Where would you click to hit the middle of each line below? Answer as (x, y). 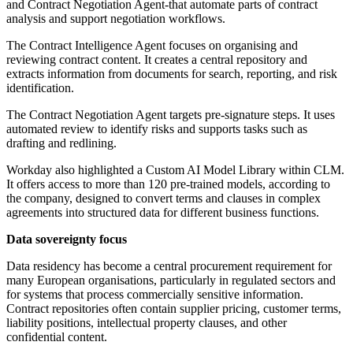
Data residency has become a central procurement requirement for (169, 266)
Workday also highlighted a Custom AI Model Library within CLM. (175, 170)
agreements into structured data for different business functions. (163, 213)
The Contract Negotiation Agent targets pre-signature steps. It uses (171, 115)
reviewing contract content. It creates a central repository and (157, 60)
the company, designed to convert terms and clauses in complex (163, 199)
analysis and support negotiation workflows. (116, 19)
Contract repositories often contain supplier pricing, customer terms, (174, 309)
